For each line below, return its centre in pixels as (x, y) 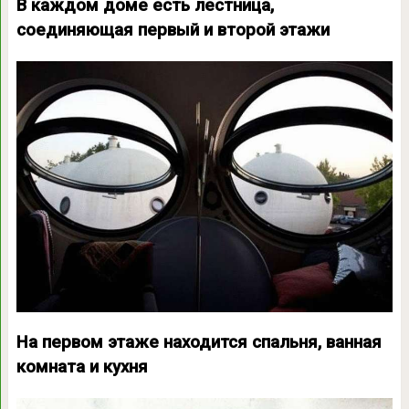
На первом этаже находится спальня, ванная (199, 342)
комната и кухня (82, 367)
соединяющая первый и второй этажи (173, 30)
